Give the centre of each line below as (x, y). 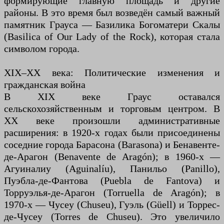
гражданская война (45, 84)
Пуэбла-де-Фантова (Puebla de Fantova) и (112, 180)
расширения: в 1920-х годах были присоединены (112, 132)
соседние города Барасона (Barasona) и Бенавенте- (112, 144)
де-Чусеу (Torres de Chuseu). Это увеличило (112, 216)
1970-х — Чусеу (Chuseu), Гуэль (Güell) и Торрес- (112, 204)
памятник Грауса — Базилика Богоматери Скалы (112, 24)
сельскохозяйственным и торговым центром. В (112, 108)
